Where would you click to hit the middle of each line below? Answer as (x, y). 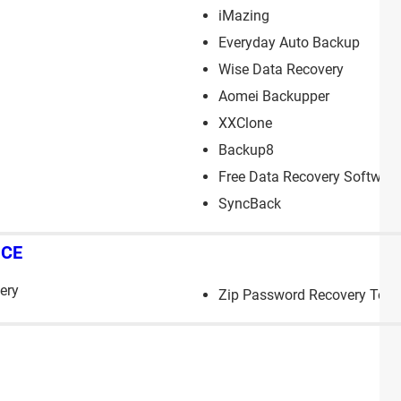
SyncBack (250, 203)
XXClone (245, 123)
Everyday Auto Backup (289, 42)
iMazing (244, 15)
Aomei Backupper (274, 96)
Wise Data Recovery (281, 69)
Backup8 (246, 149)
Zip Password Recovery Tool (308, 295)
